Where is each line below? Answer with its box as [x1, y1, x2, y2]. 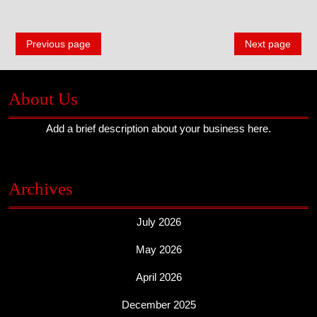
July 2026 [136, 216, 181, 229]
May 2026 [135, 243, 182, 256]
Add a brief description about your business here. [46, 122, 271, 135]
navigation [8, 51, 84, 71]
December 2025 [121, 299, 196, 311]
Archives [8, 179, 73, 199]
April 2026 [135, 271, 182, 284]
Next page [245, 38, 291, 50]
